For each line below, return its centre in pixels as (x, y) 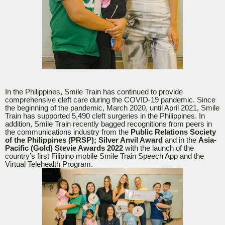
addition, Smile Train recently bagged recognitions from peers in (108, 124)
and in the (181, 140)
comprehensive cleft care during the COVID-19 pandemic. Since (110, 100)
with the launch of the (158, 148)
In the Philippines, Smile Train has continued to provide (94, 92)
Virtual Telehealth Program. (50, 164)
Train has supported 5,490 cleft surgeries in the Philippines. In (105, 116)
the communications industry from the (68, 132)
